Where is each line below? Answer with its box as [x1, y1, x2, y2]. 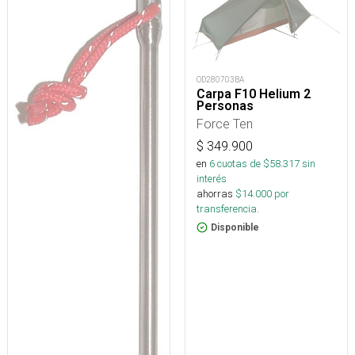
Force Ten [197, 116, 253, 132]
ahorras [197, 187, 233, 201]
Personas [197, 98, 254, 114]
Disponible [211, 222, 259, 234]
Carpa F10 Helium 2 [197, 86, 311, 102]
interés [197, 172, 227, 186]
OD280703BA [197, 74, 244, 86]
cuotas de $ [215, 157, 269, 171]
